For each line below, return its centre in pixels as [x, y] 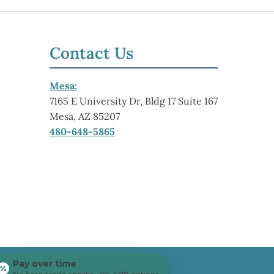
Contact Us [91, 53]
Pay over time [45, 264]
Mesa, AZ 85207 [85, 117]
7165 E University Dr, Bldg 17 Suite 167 [134, 101]
